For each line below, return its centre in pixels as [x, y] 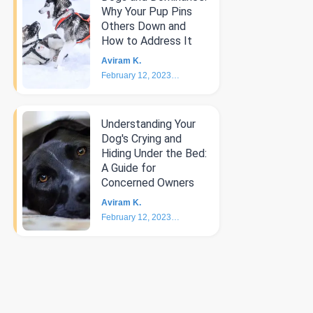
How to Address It [146, 41]
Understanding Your [148, 124]
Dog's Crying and [141, 139]
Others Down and [143, 26]
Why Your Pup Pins [146, 12]
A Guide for [128, 168]
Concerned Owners [147, 183]
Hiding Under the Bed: [154, 153]
